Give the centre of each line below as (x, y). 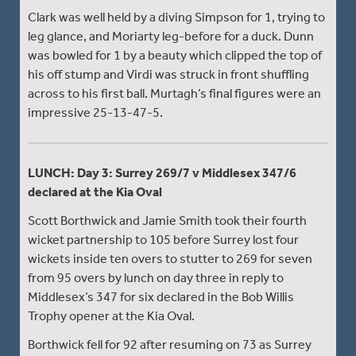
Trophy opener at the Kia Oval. (111, 315)
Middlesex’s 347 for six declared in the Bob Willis (161, 296)
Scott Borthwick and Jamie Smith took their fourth (167, 220)
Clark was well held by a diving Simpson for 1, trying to (176, 17)
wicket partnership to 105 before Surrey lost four (163, 239)
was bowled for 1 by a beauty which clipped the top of (175, 55)
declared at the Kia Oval (95, 192)
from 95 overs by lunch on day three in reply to (156, 277)
